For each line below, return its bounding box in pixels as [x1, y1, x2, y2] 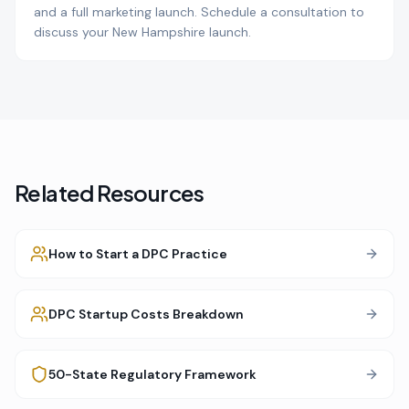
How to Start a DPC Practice [48, 246, 227, 262]
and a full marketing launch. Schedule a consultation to [34, 4, 364, 20]
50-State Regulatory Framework [48, 366, 257, 383]
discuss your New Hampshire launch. [34, 24, 251, 40]
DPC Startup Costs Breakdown [48, 306, 244, 322]
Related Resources [15, 179, 204, 206]
